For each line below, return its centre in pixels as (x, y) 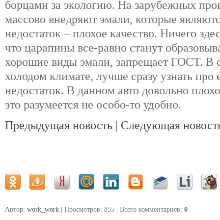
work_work (43, 210)
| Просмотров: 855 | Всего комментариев (120, 210)
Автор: (16, 210)
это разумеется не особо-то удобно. (93, 105)
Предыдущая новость (59, 125)
